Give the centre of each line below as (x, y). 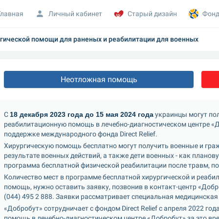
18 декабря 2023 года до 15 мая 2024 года (82, 114)
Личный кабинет (76, 13)
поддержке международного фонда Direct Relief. (81, 134)
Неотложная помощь (99, 79)
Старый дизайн (153, 13)
